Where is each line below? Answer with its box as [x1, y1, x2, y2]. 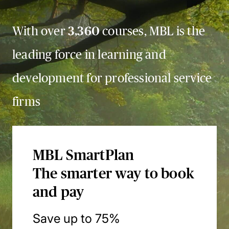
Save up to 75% [33, 211, 120, 226]
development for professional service [12, 71, 212, 85]
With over [12, 24, 68, 38]
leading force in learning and [12, 48, 166, 61]
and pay [33, 184, 84, 200]
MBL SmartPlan [33, 147, 134, 163]
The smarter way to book [33, 166, 194, 181]
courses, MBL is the [100, 24, 205, 38]
